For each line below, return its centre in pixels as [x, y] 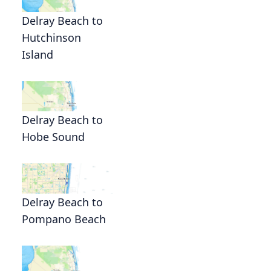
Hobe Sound [53, 137]
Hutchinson [51, 38]
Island [38, 54]
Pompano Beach [64, 219]
